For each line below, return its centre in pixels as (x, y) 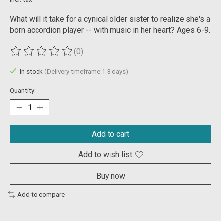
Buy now (110, 176)
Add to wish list (105, 155)
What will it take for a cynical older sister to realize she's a (110, 19)
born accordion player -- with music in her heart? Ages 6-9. (110, 30)
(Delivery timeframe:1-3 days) (86, 72)
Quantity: (23, 91)
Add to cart (110, 134)
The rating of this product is (58, 56)
